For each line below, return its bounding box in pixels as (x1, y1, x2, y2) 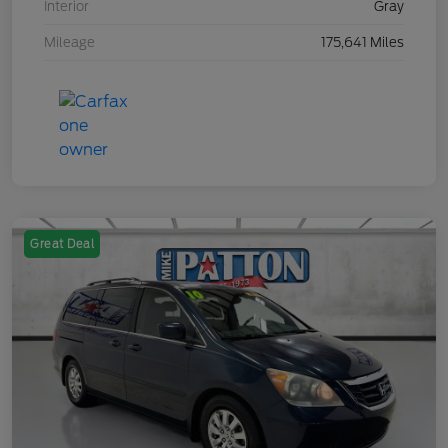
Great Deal (30, 237, 94, 252)
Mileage (44, 35, 95, 51)
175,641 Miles (321, 35, 404, 51)
